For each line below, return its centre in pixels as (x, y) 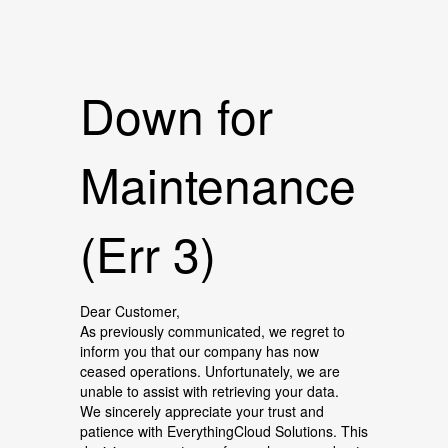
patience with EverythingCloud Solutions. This (224, 431)
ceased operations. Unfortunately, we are (210, 371)
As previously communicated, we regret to (212, 331)
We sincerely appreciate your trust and (202, 411)
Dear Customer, (130, 311)
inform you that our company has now (199, 351)
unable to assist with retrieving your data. (209, 391)
